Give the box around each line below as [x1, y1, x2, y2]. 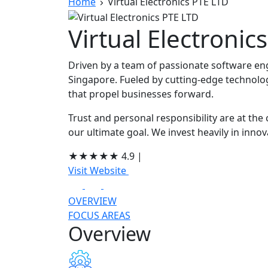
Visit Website [68, 163, 129, 177]
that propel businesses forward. [68, 87, 214, 100]
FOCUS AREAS [68, 209, 130, 222]
